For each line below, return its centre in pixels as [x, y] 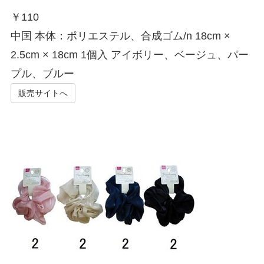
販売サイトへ [43, 93]
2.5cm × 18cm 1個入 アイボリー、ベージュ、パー [129, 55]
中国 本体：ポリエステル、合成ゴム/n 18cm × [120, 36]
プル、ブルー [42, 73]
